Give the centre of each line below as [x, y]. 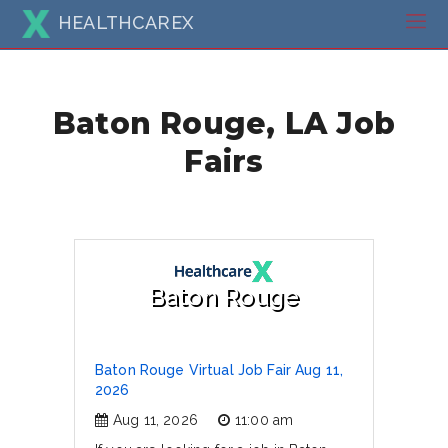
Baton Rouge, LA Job [224, 122]
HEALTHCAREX [125, 22]
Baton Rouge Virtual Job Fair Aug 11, [219, 370]
